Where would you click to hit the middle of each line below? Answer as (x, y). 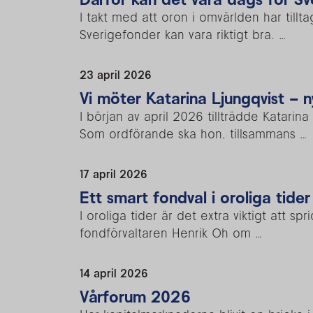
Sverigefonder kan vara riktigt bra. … (183, 34)
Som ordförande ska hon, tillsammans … (193, 133)
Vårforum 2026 (135, 296)
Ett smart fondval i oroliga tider (195, 197)
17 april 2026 (114, 174)
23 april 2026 (116, 74)
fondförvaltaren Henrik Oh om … (171, 233)
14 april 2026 (114, 273)
